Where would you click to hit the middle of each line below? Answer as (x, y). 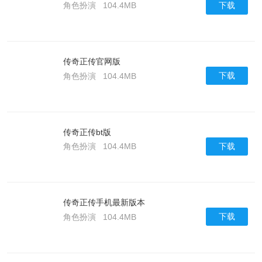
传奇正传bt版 (87, 132)
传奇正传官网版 (92, 62)
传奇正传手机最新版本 (104, 203)
